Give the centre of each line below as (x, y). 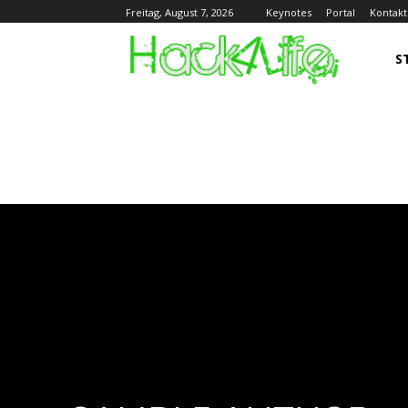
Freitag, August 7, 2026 (179, 13)
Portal (341, 12)
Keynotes (289, 12)
